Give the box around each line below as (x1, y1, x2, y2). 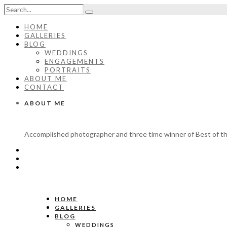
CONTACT (24, 83, 64, 91)
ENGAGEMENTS (45, 57, 104, 65)
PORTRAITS (45, 66, 91, 74)
